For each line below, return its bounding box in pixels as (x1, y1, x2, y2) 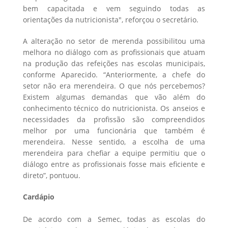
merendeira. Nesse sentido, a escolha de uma (23, 137, 205, 147)
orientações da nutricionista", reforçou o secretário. (23, 15, 198, 25)
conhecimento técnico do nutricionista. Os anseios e (23, 103, 205, 113)
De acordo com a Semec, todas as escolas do (23, 214, 205, 224)
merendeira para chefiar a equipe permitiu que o (23, 148, 205, 158)
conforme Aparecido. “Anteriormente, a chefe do (23, 70, 205, 80)
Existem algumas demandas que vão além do (23, 92, 205, 102)
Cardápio (23, 192, 54, 202)
